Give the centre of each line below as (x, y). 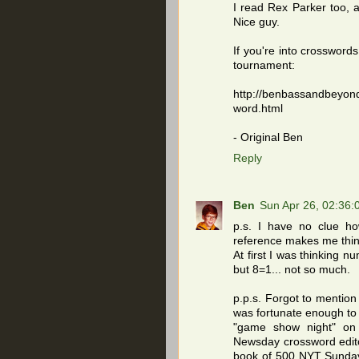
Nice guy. (256, 22)
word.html (258, 109)
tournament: (264, 66)
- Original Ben (268, 138)
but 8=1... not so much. (292, 270)
